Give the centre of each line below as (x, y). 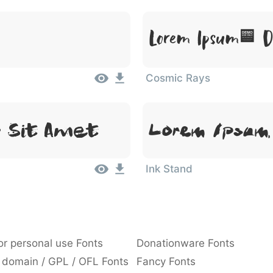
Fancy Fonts (166, 261)
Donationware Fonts (186, 243)
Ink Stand (169, 169)
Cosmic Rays (178, 78)
